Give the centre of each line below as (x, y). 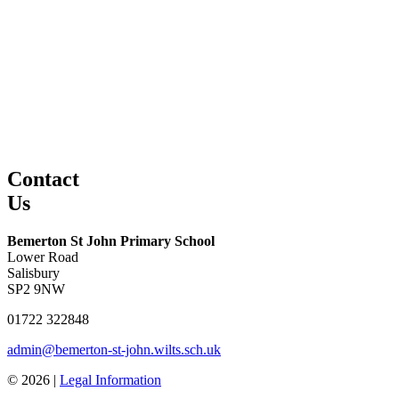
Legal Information (110, 379)
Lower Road (43, 256)
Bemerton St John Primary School (111, 240)
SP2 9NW (36, 289)
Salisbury (33, 273)
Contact (43, 179)
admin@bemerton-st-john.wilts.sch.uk (114, 349)
